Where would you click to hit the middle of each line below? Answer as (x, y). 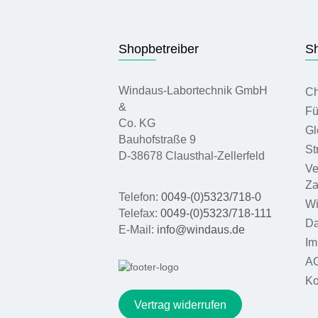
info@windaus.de (201, 230)
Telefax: (139, 213)
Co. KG (137, 123)
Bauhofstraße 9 (157, 139)
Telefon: (140, 197)
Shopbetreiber (159, 49)
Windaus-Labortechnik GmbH (193, 91)
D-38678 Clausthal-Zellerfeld (192, 156)
